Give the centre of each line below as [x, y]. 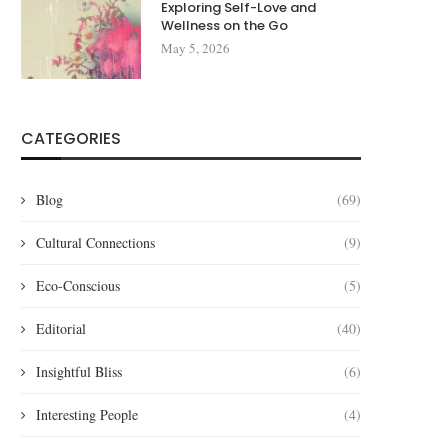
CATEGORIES [71, 139]
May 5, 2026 [195, 48]
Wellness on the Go [224, 26]
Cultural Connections [95, 243]
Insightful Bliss [79, 372]
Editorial [61, 329]
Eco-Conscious [78, 286]
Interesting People [87, 415]
